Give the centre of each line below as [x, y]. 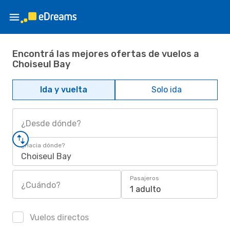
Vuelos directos [58, 217]
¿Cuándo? [41, 185]
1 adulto [145, 189]
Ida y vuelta [64, 90]
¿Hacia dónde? [43, 145]
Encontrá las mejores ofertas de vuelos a [106, 54]
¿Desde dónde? [51, 123]
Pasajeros [145, 178]
